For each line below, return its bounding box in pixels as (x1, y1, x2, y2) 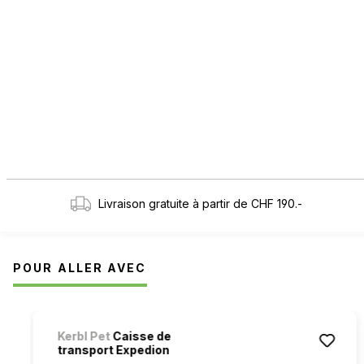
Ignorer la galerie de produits (28, 311, 186, 326)
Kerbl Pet (57, 328, 110, 343)
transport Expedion (57, 342, 170, 357)
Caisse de (110, 328, 171, 343)
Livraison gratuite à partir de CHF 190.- (98, 196, 302, 210)
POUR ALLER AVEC (13, 260, 147, 275)
